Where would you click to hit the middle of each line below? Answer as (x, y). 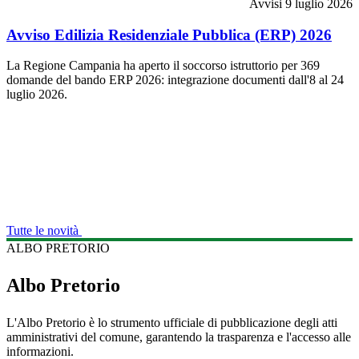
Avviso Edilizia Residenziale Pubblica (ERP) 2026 (169, 34)
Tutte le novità (42, 231)
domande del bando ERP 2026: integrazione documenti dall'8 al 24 (175, 80)
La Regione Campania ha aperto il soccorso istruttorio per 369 (163, 66)
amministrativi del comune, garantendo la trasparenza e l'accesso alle (179, 337)
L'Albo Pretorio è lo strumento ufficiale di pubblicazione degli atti (172, 323)
